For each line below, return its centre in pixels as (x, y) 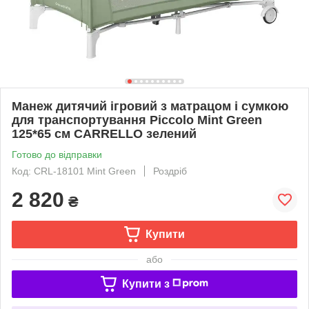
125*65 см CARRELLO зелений (104, 133)
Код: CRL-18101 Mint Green (74, 171)
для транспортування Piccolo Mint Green (137, 120)
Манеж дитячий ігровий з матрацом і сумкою (150, 106)
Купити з (146, 283)
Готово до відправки (57, 154)
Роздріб (170, 171)
